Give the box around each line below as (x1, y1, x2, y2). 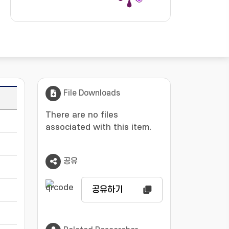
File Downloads (63, 88, 120, 98)
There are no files (45, 110, 118, 120)
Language (25, 94, 66, 103)
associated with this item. (45, 123, 151, 132)
